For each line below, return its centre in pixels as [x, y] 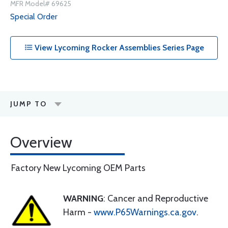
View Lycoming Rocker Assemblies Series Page [118, 48]
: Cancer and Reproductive [156, 198]
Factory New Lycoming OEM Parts [78, 168]
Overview [41, 142]
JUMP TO [28, 104]
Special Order [34, 17]
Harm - [78, 212]
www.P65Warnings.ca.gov [145, 212]
